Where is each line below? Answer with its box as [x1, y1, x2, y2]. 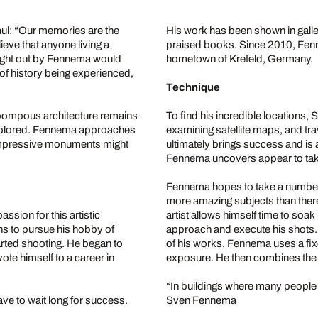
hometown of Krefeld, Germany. [166, 53, 313, 65]
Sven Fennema [166, 295, 236, 307]
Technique [166, 82, 220, 94]
